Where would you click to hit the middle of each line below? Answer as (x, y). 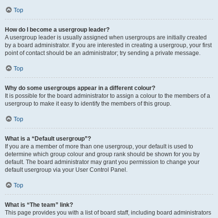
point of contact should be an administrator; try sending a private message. (103, 53)
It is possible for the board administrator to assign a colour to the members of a (108, 96)
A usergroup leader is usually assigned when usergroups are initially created (106, 37)
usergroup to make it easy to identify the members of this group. (88, 104)
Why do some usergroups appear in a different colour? (80, 88)
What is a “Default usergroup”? (48, 139)
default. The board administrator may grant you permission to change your (102, 162)
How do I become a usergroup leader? (57, 30)
